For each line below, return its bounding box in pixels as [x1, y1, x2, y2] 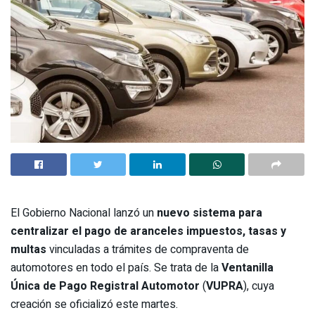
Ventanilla [221, 259, 274, 277]
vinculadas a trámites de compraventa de [46, 241, 249, 259]
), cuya [243, 278, 274, 295]
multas [11, 241, 46, 259]
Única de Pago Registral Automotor [11, 278, 200, 295]
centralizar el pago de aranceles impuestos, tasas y [11, 223, 286, 240]
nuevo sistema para [157, 205, 262, 222]
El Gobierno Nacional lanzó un [11, 205, 157, 222]
